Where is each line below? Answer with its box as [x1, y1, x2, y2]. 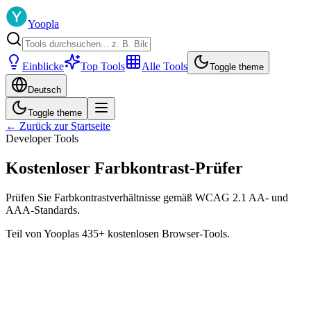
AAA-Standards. [6, 203, 80, 216]
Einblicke [22, 60, 64, 72]
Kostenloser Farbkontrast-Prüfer [6, 158, 243, 177]
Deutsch [28, 85, 61, 95]
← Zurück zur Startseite [6, 120, 110, 132]
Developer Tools [6, 133, 78, 144]
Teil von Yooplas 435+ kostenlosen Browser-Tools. [6, 227, 230, 239]
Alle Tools [142, 60, 187, 72]
